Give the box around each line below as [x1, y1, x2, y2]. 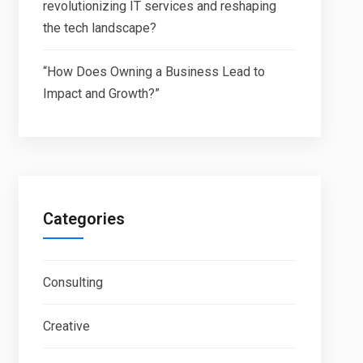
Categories [42, 209, 125, 228]
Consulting [42, 275, 103, 290]
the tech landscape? [42, 20, 156, 36]
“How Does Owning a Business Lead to [42, 64, 265, 79]
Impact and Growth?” [42, 86, 160, 101]
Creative [42, 318, 90, 334]
